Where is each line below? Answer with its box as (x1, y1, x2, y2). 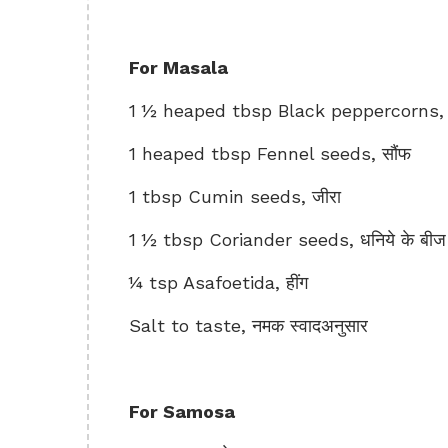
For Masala (129, 57, 228, 78)
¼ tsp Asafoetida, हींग (129, 272, 308, 293)
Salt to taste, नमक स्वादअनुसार (129, 315, 368, 336)
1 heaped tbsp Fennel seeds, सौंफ (129, 143, 411, 164)
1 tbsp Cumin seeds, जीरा (129, 186, 341, 207)
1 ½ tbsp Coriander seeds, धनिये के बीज (129, 229, 446, 250)
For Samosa (129, 401, 235, 422)
